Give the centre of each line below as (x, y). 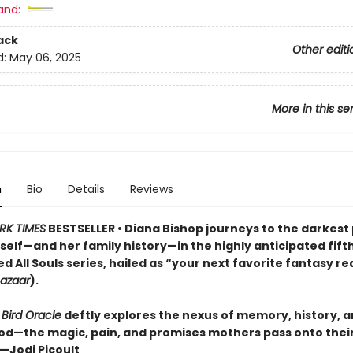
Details (86, 189)
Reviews (151, 189)
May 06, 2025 (45, 58)
